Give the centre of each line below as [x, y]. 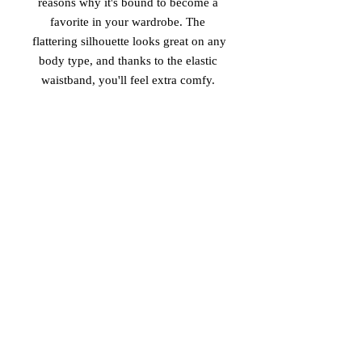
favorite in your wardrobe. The [128, 22]
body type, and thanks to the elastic [128, 61]
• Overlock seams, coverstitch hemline [129, 313]
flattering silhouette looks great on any [129, 41]
